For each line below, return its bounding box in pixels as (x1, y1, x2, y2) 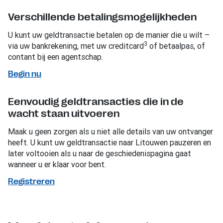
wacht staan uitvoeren (8, 108, 119, 119)
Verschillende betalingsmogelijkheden (8, 11, 197, 23)
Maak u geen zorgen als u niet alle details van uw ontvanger (8, 126, 213, 136)
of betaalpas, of (147, 40, 205, 51)
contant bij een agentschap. (8, 51, 103, 62)
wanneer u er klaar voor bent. (8, 159, 106, 169)
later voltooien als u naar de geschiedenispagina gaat (8, 148, 191, 158)
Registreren (8, 177, 55, 186)
